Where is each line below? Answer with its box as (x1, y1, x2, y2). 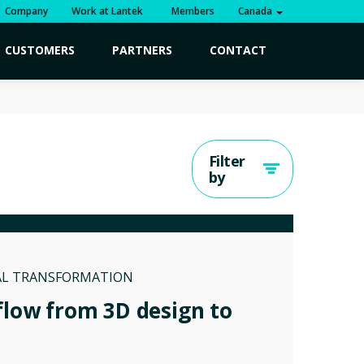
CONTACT (210, 42, 266, 58)
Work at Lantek (71, 4, 143, 18)
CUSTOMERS (5, 42, 75, 58)
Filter (209, 150, 245, 171)
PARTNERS (112, 42, 172, 58)
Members (167, 4, 214, 18)
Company (5, 4, 48, 18)
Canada (238, 4, 275, 18)
